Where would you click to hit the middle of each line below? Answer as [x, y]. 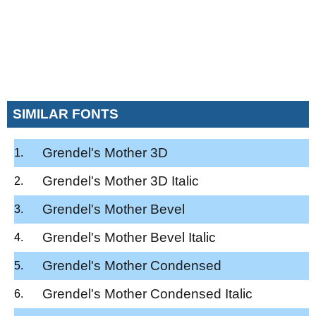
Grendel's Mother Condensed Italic [147, 293]
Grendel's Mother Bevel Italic [129, 237]
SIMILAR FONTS [66, 114]
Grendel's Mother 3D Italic [121, 181]
